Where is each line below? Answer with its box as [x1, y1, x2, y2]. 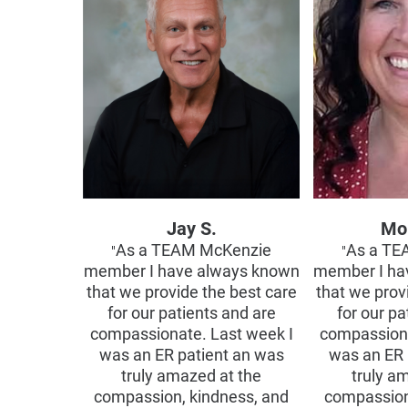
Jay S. [166, 217, 217, 240]
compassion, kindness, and [94, 387, 290, 406]
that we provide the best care [86, 282, 297, 301]
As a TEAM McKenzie [116, 240, 272, 260]
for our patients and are [107, 303, 276, 322]
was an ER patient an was [98, 345, 284, 364]
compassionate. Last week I [89, 324, 293, 343]
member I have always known [83, 261, 300, 280]
